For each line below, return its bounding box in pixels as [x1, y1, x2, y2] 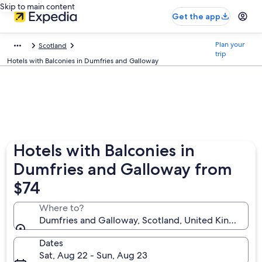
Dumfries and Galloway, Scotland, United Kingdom [39, 214, 255, 226]
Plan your [215, 40, 245, 49]
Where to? [39, 202, 84, 214]
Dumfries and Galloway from [13, 159, 233, 179]
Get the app [172, 11, 220, 22]
